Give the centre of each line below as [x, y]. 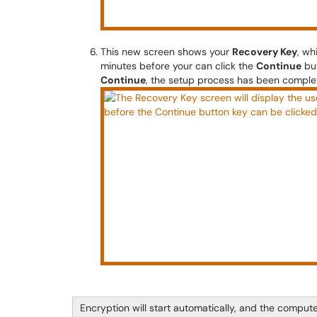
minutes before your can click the [178, 66]
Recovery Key [265, 52]
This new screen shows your [166, 52]
